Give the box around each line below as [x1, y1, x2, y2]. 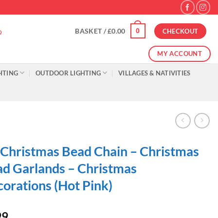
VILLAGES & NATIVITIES [118, 69, 191, 77]
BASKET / [75, 27, 108, 35]
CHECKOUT [162, 27, 199, 35]
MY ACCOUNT [157, 49, 202, 57]
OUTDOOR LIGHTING [36, 69, 101, 77]
